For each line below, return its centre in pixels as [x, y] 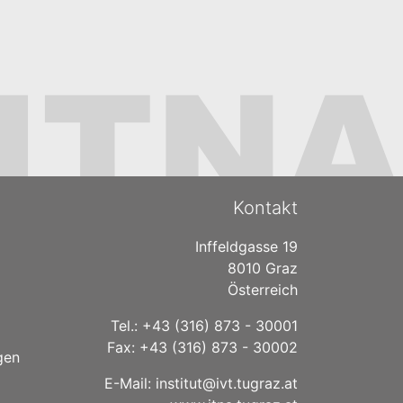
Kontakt [265, 207]
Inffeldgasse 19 [246, 246]
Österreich [263, 289]
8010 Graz [263, 268]
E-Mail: [130, 383]
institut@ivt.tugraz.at [227, 383]
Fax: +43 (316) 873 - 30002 [202, 347]
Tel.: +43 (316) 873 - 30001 [204, 325]
